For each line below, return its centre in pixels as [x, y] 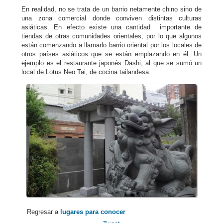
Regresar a [40, 212]
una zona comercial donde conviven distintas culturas [111, 18]
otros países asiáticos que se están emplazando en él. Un [111, 54]
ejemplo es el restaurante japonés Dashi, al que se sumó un [111, 63]
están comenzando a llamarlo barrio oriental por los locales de [111, 45]
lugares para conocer [93, 212]
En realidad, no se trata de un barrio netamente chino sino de [111, 9]
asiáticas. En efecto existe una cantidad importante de [111, 27]
